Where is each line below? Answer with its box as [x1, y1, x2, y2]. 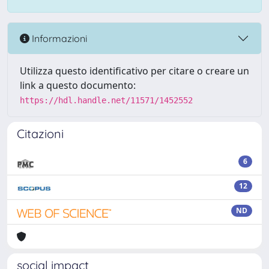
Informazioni [29, 32, 87, 44]
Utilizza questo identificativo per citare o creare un [20, 64, 249, 77]
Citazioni [17, 126, 64, 141]
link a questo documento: [20, 79, 136, 92]
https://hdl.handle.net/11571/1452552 [20, 95, 193, 105]
